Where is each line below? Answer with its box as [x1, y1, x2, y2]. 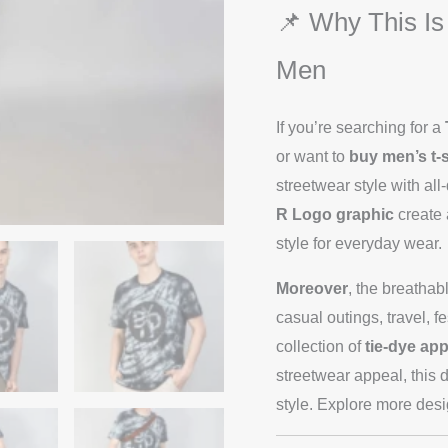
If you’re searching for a [276, 118, 445, 136]
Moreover [276, 279, 348, 297]
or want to [276, 147, 349, 165]
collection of [276, 337, 365, 355]
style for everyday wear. [276, 234, 442, 252]
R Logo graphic [276, 205, 394, 223]
